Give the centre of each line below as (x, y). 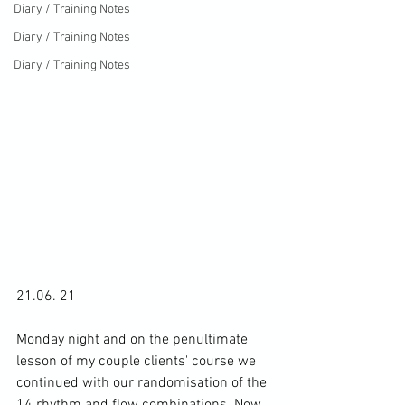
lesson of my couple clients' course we (138, 361)
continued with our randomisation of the (143, 383)
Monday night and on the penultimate (134, 339)
